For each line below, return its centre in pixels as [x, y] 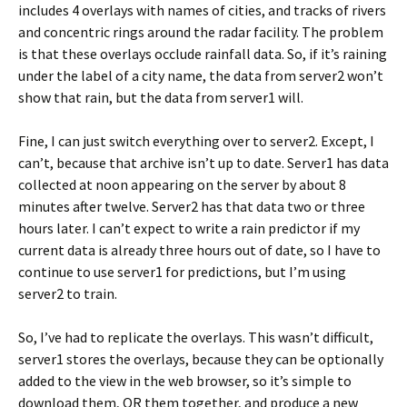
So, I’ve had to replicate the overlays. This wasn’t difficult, [196, 337]
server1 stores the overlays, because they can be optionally [201, 359]
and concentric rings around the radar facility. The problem [201, 32]
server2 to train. [68, 293]
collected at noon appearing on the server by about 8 [182, 184]
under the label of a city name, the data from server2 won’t [201, 75]
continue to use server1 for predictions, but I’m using [182, 272]
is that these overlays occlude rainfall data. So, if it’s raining [203, 54]
